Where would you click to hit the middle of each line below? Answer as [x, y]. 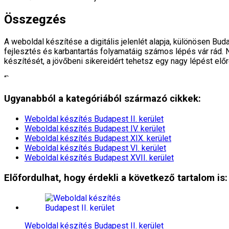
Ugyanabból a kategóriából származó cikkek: [102, 99]
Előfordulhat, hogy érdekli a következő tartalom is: [116, 178]
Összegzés [35, 19]
